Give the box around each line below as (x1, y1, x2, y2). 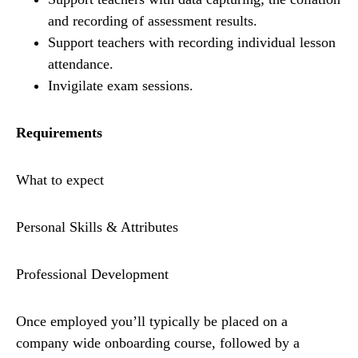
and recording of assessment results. (48, 13, 257, 30)
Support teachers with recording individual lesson (48, 34, 336, 51)
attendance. (48, 56, 113, 73)
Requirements (16, 125, 102, 141)
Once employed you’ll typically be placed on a (16, 313, 288, 330)
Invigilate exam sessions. (48, 78, 193, 94)
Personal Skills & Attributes (16, 219, 178, 236)
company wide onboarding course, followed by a (16, 335, 300, 352)
